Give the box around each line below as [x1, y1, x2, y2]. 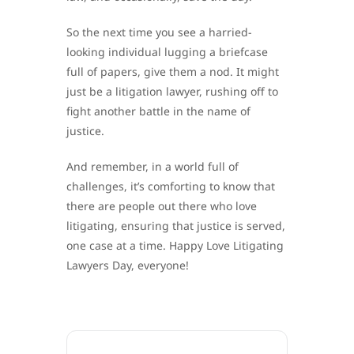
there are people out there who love [66, 198, 257, 213]
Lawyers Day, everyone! [66, 257, 189, 273]
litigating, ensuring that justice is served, [66, 217, 285, 233]
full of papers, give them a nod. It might [66, 63, 279, 79]
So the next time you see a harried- [66, 24, 252, 40]
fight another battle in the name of [66, 103, 250, 119]
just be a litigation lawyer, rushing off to [66, 83, 278, 99]
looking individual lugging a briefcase [66, 43, 268, 59]
